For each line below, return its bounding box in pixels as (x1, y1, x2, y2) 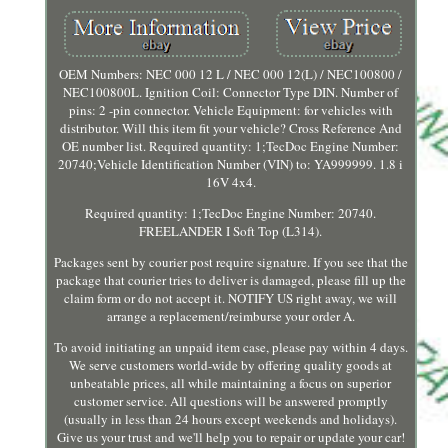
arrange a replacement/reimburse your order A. (106, 307, 355, 326)
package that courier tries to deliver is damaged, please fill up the (55, 271, 406, 290)
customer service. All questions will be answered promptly (73, 392, 388, 411)
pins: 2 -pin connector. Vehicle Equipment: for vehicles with (68, 101, 393, 120)
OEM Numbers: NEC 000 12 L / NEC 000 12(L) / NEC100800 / (59, 65, 403, 84)
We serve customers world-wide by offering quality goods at (69, 356, 393, 375)
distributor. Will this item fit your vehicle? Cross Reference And (59, 119, 402, 138)
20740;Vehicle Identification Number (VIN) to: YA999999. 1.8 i (58, 155, 404, 174)
